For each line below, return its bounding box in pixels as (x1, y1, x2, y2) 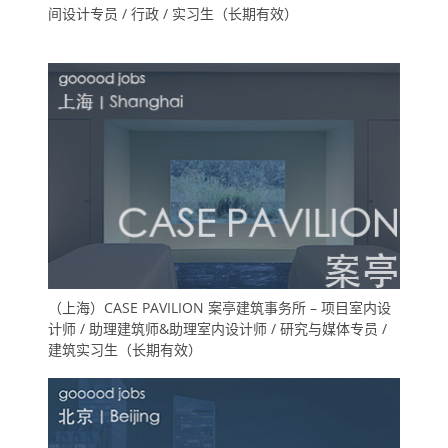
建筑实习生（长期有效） (48, 339, 202, 359)
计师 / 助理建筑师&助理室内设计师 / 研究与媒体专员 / (48, 318, 387, 338)
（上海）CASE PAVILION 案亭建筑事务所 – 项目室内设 (48, 297, 391, 317)
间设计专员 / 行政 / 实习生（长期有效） (48, 3, 298, 23)
